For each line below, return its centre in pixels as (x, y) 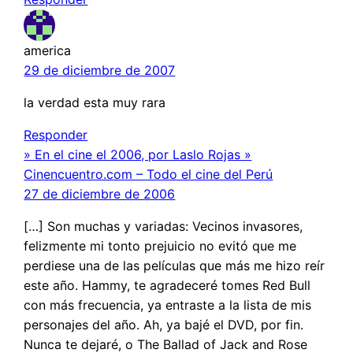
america (48, 51)
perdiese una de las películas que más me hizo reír (175, 266)
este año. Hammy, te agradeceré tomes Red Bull (167, 286)
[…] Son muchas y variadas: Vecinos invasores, (163, 227)
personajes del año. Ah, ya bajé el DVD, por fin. (164, 325)
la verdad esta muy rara (95, 103)
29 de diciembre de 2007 (100, 71)
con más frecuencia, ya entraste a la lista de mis (168, 305)
